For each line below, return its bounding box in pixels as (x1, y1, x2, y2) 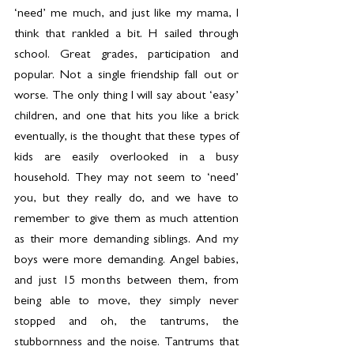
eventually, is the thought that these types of (14, 131, 239, 145)
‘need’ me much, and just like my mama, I (14, 8, 239, 21)
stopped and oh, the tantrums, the (14, 316, 239, 330)
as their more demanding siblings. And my (14, 234, 239, 247)
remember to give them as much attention (14, 213, 239, 227)
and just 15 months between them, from (14, 275, 239, 288)
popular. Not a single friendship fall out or (14, 70, 239, 83)
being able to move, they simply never (14, 296, 239, 309)
